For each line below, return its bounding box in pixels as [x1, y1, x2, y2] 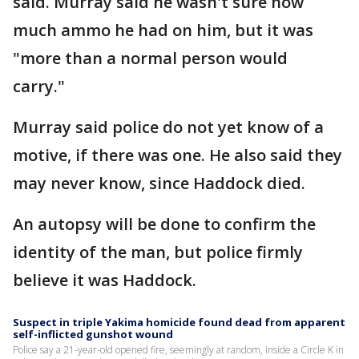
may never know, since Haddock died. [13, 171, 305, 194]
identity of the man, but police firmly [13, 240, 303, 263]
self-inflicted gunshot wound [13, 326, 173, 341]
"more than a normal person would [13, 46, 288, 69]
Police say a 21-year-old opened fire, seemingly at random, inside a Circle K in [13, 342, 344, 357]
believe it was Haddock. [13, 268, 200, 291]
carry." [13, 75, 69, 97]
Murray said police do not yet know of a [13, 115, 324, 138]
